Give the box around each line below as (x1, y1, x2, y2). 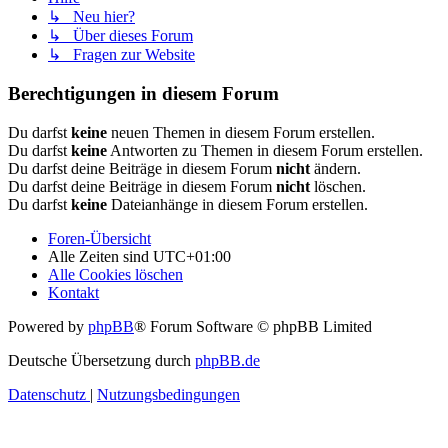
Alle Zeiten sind (48, 247, 153, 265)
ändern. (310, 159, 361, 177)
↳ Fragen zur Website (48, 46, 195, 64)
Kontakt (48, 283, 99, 301)
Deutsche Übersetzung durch (8, 351, 195, 369)
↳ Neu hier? (48, 8, 135, 26)
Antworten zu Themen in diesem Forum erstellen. (107, 141, 423, 159)
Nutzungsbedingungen (97, 385, 240, 403)
